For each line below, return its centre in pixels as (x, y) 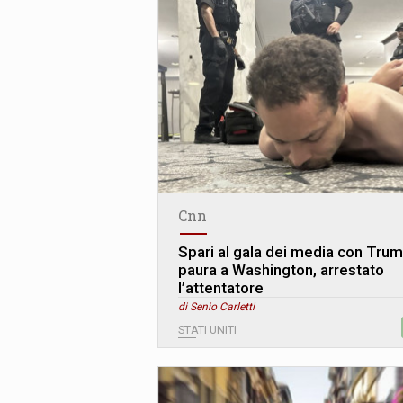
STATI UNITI (207, 330)
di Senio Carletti (216, 307)
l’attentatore (221, 288)
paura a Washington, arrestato (281, 270)
